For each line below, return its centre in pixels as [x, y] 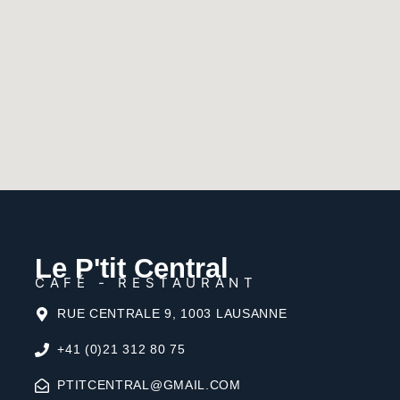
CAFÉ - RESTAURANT [146, 282]
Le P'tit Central [132, 269]
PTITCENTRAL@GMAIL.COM [149, 385]
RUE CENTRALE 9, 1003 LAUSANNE [172, 314]
